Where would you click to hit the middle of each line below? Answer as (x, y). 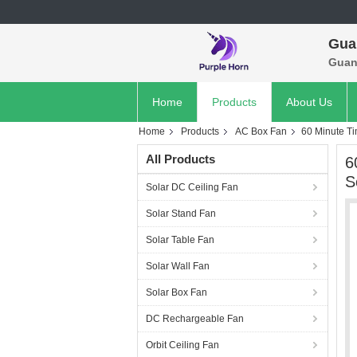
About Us (309, 102)
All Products (180, 159)
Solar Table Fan (180, 240)
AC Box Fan (261, 131)
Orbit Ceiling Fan (182, 345)
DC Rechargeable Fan (195, 319)
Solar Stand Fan (181, 214)
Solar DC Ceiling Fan (192, 187)
